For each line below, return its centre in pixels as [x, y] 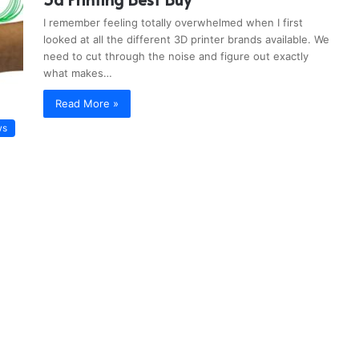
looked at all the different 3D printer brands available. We [186, 39]
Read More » [87, 103]
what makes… [78, 73]
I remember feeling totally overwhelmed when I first [173, 22]
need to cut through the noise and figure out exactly [176, 56]
